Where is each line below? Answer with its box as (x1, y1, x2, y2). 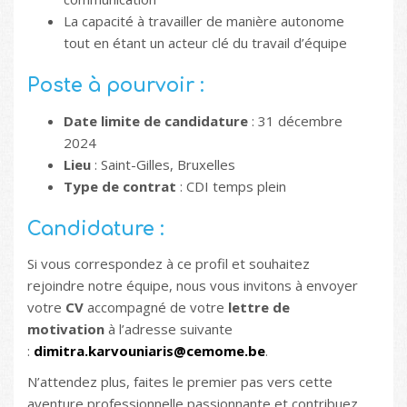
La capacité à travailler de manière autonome (64, 11, 344, 30)
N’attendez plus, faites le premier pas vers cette (27, 372, 333, 391)
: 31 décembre (248, 111, 342, 130)
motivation (27, 319, 104, 338)
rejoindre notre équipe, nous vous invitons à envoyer (27, 275, 358, 294)
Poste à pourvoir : (27, 74, 204, 96)
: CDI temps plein (176, 176, 286, 195)
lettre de (228, 297, 290, 316)
